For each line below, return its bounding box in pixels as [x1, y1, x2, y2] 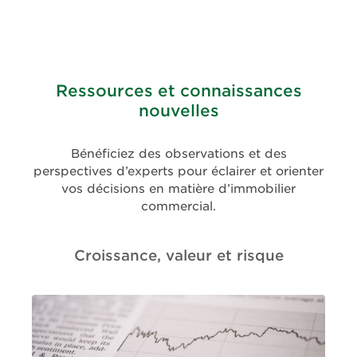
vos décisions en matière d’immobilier [61, 182, 296, 197]
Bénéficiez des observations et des [70, 147, 287, 162]
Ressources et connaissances [55, 81, 302, 101]
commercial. [141, 199, 216, 214]
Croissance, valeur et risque [73, 247, 284, 265]
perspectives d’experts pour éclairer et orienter [33, 164, 324, 179]
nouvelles [138, 101, 219, 121]
